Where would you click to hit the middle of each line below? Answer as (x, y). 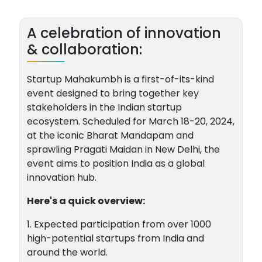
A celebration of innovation (124, 33)
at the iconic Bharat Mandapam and (110, 135)
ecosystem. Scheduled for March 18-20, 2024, (130, 121)
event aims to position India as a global (116, 163)
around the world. (67, 252)
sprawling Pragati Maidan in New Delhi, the (123, 149)
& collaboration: (84, 49)
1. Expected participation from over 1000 (119, 224)
